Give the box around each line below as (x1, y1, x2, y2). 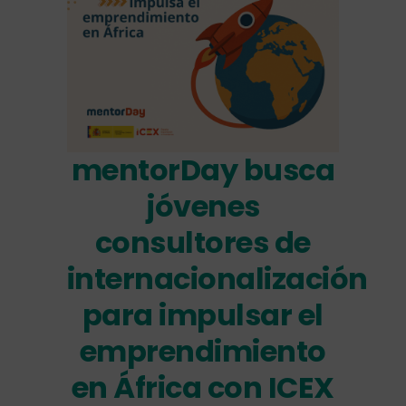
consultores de (94, 222, 311, 263)
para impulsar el (82, 295, 324, 335)
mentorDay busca (71, 150, 335, 190)
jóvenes (146, 186, 260, 227)
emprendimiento (79, 331, 326, 372)
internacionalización (66, 258, 368, 299)
